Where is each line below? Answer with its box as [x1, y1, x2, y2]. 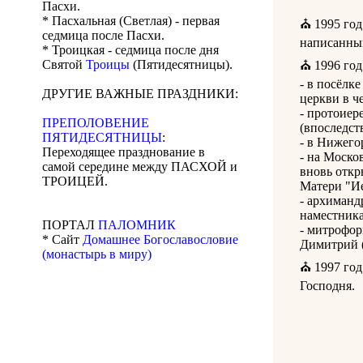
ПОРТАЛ [42, 218, 98, 233]
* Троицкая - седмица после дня [42, 43, 219, 58]
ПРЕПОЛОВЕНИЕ [42, 116, 149, 130]
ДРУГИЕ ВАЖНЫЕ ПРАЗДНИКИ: [42, 87, 238, 101]
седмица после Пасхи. [42, 28, 164, 43]
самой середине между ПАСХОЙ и [42, 160, 237, 174]
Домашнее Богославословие [83, 233, 238, 247]
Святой [42, 58, 86, 72]
